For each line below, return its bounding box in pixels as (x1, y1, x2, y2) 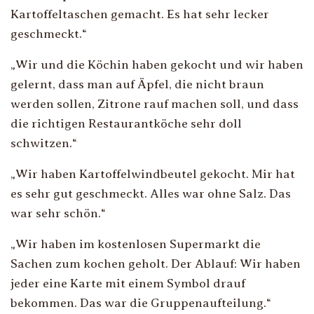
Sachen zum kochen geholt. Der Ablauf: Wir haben (11, 257, 301, 271)
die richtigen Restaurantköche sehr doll (11, 116, 242, 130)
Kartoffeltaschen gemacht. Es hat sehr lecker (11, 7, 269, 21)
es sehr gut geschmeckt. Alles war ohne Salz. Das (11, 186, 291, 200)
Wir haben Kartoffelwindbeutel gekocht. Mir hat (15, 167, 295, 181)
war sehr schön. (11, 206, 101, 220)
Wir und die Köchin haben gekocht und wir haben (15, 57, 303, 71)
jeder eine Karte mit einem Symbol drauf (11, 276, 245, 290)
